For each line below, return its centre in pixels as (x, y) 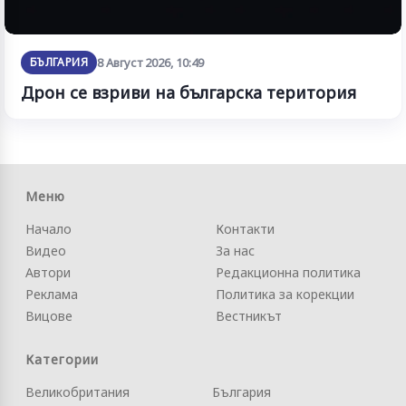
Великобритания (77, 391)
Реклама (52, 294)
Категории (62, 359)
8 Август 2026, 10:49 (150, 62)
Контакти (245, 228)
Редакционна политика (288, 272)
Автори (48, 272)
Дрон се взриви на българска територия (188, 92)
